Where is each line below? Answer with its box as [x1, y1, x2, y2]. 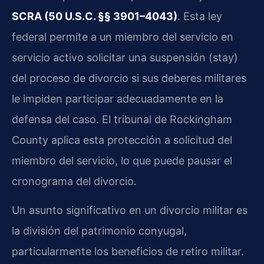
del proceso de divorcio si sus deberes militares [12, 71, 246, 84]
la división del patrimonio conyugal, [12, 225, 187, 237]
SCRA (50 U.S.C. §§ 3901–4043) [12, 9, 177, 22]
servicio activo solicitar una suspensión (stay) [12, 51, 238, 64]
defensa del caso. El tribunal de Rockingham [12, 113, 232, 126]
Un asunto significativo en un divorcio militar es [12, 204, 247, 217]
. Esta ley [177, 9, 222, 22]
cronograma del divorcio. [12, 174, 137, 187]
